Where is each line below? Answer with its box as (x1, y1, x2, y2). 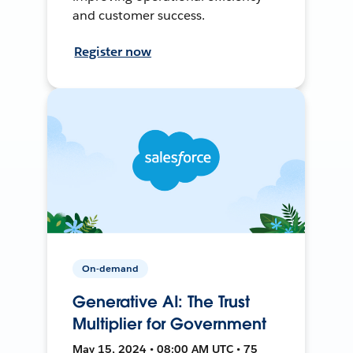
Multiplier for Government (72, 313, 266, 334)
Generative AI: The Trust (72, 291, 250, 312)
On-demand (82, 261, 139, 275)
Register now (74, 43, 152, 60)
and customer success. (72, 6, 206, 24)
